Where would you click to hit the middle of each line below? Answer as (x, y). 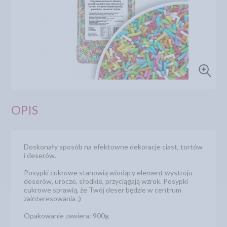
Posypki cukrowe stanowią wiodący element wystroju (108, 173)
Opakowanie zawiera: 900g (67, 216)
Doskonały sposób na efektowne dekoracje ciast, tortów (113, 147)
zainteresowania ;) (53, 198)
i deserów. (40, 155)
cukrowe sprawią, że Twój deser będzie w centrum (103, 190)
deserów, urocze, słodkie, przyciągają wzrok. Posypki (106, 181)
